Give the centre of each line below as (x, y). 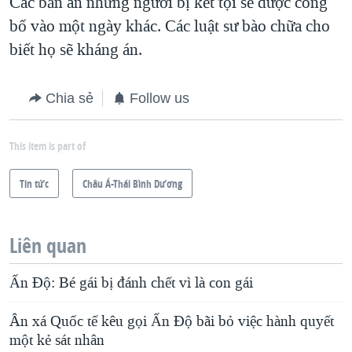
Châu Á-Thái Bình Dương (132, 184)
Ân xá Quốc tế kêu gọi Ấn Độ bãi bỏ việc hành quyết (172, 322)
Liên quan (48, 246)
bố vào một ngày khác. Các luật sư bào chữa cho (170, 26)
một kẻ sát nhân (57, 341)
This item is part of (48, 146)
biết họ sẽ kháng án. (76, 50)
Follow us (159, 99)
